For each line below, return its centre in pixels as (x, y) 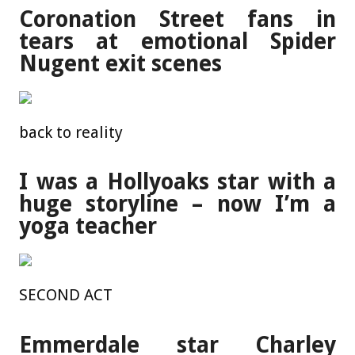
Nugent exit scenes (120, 63)
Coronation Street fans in (177, 19)
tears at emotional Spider (177, 41)
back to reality (71, 132)
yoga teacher (88, 227)
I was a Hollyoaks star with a (177, 182)
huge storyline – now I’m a (177, 204)
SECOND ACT (66, 295)
